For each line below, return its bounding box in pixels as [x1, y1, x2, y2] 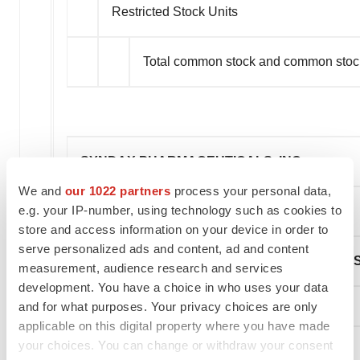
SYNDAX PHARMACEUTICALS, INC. [80, 154, 305, 169]
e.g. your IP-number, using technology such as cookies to [18, 202, 342, 217]
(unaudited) [80, 204, 150, 219]
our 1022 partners [64, 183, 170, 198]
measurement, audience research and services [18, 260, 284, 275]
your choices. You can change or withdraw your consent [18, 337, 333, 352]
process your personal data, [170, 183, 331, 198]
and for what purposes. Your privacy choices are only [18, 299, 317, 313]
